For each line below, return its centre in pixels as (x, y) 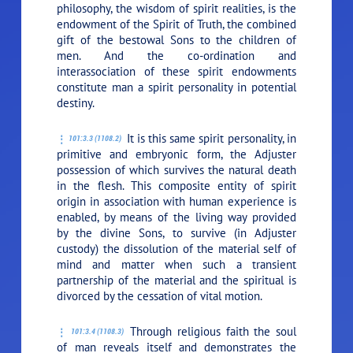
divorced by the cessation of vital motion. (160, 295)
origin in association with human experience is (176, 201)
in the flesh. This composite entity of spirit (176, 185)
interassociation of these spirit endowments (176, 71)
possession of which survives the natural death (176, 169)
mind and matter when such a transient (176, 264)
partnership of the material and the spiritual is (176, 280)
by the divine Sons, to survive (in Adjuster (176, 232)
